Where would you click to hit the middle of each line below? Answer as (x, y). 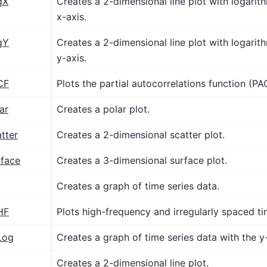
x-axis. (72, 16)
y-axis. (72, 58)
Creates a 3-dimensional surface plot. (142, 160)
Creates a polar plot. (103, 109)
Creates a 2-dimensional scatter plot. (141, 134)
